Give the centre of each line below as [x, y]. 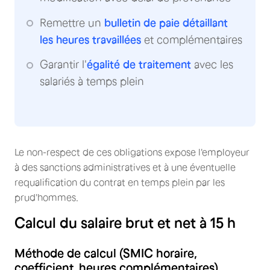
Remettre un [72, 23]
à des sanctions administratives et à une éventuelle [125, 167]
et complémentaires [192, 39]
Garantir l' [63, 64]
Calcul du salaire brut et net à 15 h [125, 222]
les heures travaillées [90, 39]
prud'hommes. [46, 197]
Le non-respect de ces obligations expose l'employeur [132, 152]
